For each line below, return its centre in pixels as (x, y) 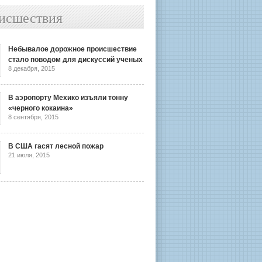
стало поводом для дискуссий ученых (75, 60)
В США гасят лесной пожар (56, 146)
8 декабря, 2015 (32, 68)
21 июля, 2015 (29, 155)
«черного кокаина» (41, 108)
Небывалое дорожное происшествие (73, 49)
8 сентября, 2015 (33, 117)
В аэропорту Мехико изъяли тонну (68, 98)
